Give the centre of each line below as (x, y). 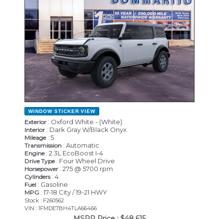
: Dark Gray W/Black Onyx (86, 129)
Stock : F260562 (44, 200)
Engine (34, 153)
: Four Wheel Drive (85, 161)
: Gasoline (52, 184)
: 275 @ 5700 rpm (86, 168)
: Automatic (80, 145)
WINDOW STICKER (54, 111)
